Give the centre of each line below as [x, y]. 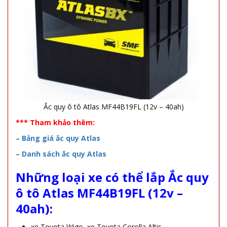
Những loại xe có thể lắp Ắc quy [112, 177]
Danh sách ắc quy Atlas [64, 154]
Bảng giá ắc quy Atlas [61, 138]
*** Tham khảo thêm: [55, 122]
